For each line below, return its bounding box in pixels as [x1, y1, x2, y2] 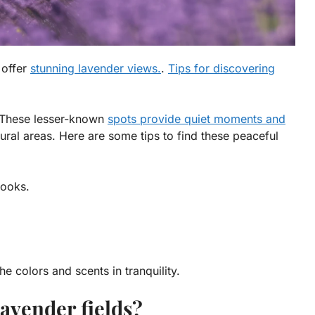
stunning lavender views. [30, 60, 161, 75]
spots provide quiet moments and [108, 111, 285, 126]
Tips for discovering [168, 60, 275, 75]
